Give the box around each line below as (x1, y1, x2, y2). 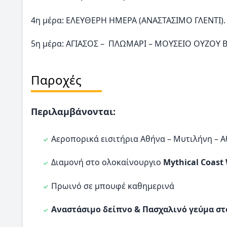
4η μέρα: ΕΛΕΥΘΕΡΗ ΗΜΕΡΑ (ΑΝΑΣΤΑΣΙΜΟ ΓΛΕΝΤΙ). (31, 14, 225, 26)
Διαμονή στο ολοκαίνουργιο (51, 157, 163, 168)
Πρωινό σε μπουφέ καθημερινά (51, 180, 174, 192)
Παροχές (31, 71, 82, 88)
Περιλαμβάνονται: (31, 105, 116, 118)
